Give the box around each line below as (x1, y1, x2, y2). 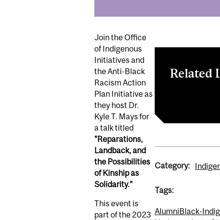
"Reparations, (94, 135, 143, 143)
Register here (169, 90, 218, 99)
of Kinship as (94, 168, 139, 177)
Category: (154, 161, 192, 170)
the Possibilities (94, 157, 150, 166)
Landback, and (94, 146, 146, 155)
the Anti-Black (94, 67, 145, 76)
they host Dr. (94, 101, 139, 110)
